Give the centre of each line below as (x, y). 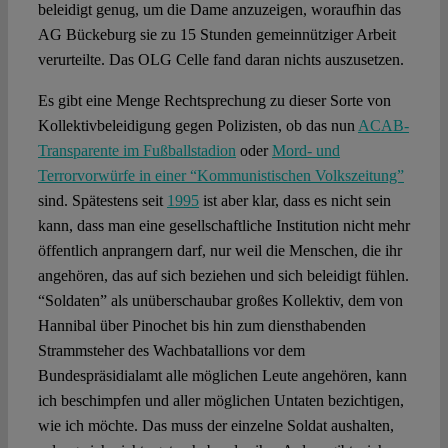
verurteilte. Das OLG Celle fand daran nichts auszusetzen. (220, 60)
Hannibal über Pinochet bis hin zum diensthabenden (201, 326)
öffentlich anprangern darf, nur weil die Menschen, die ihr (219, 251)
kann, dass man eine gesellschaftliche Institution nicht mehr (223, 226)
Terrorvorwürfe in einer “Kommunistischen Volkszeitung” (220, 176)
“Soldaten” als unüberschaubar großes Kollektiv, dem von (220, 301)
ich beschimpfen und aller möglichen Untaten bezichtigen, (220, 401)
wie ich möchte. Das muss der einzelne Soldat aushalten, (215, 426)
